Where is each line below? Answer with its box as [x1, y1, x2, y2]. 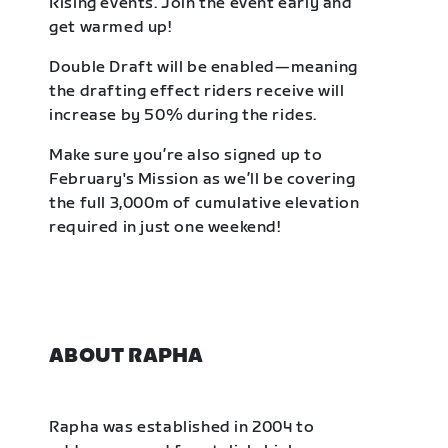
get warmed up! [49, 17, 172, 37]
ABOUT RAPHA [49, 343, 204, 368]
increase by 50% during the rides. [49, 105, 321, 125]
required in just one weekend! [49, 217, 281, 237]
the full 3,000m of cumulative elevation [49, 193, 360, 213]
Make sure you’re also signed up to [49, 145, 323, 165]
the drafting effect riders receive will [49, 81, 345, 101]
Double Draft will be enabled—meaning [49, 57, 358, 77]
